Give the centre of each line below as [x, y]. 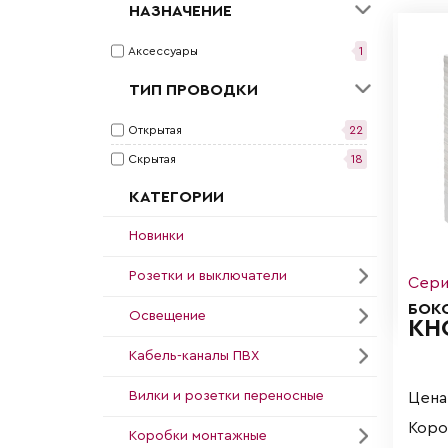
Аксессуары [163, 50]
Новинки [156, 235]
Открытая [155, 129]
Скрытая [152, 158]
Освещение [167, 315]
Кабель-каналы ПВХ [194, 355]
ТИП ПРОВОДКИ [193, 89]
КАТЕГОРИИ [176, 196]
